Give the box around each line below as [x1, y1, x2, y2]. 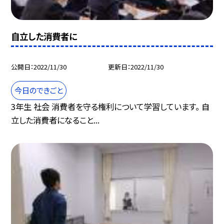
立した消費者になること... [11, 114, 100, 126]
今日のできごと [14, 84, 63, 96]
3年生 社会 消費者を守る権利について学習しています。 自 [11, 100, 210, 113]
